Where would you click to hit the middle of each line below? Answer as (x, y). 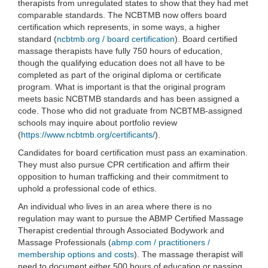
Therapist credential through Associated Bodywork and (121, 230)
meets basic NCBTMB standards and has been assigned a (129, 99)
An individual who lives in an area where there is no (115, 206)
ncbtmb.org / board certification (116, 39)
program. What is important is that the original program (122, 87)
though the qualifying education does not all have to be (121, 63)
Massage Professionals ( (65, 242)
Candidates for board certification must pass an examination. (133, 153)
